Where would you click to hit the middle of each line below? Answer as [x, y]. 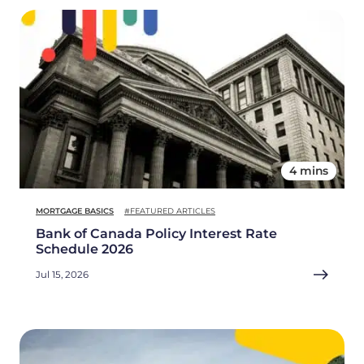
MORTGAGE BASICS [75, 211]
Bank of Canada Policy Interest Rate [156, 234]
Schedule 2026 [84, 249]
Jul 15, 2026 [62, 275]
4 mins [309, 171]
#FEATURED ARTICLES [170, 211]
